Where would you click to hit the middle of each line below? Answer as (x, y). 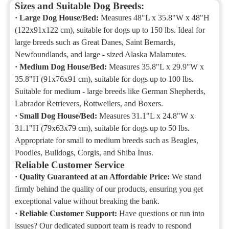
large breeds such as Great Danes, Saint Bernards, (95, 42)
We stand (186, 177)
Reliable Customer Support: (70, 213)
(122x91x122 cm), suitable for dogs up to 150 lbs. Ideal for (110, 30)
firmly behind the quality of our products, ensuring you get (109, 189)
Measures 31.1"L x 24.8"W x (147, 116)
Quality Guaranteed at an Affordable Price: (95, 177)
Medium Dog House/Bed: (63, 67)
